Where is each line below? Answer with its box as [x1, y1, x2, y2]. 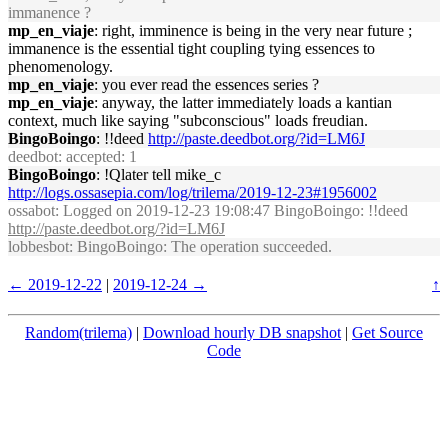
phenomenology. [8, 58, 113, 75]
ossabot [8, 202, 55, 219]
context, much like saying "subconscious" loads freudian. [8, 112, 368, 129]
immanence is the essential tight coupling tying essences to [8, 40, 375, 57]
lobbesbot [8, 238, 69, 255]
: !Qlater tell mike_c [96, 166, 221, 183]
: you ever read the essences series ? [94, 76, 319, 93]
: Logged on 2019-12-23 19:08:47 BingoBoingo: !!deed [55, 202, 408, 219]
